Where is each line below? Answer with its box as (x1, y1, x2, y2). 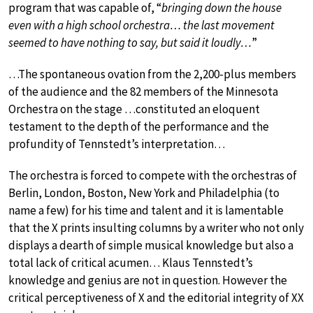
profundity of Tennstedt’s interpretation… (8, 136, 225, 152)
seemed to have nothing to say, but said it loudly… (8, 35, 252, 51)
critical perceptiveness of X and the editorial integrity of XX (8, 290, 304, 306)
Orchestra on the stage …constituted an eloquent (8, 101, 260, 117)
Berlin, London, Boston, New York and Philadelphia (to (8, 185, 279, 201)
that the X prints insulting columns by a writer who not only (8, 220, 304, 236)
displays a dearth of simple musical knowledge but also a (8, 238, 293, 254)
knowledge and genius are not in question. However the (8, 272, 287, 289)
